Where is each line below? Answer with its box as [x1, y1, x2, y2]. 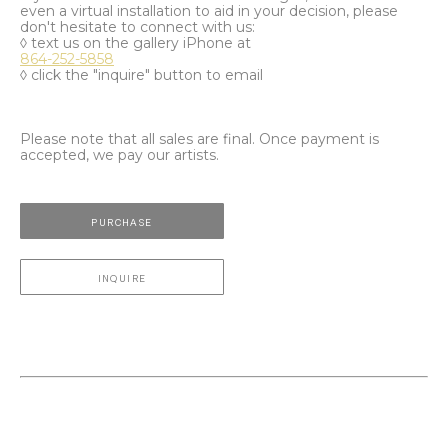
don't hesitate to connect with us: [20, 17, 255, 36]
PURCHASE [91, 215, 153, 229]
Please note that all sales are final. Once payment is [20, 129, 379, 148]
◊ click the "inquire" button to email [20, 65, 263, 84]
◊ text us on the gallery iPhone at [20, 33, 255, 52]
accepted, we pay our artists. [20, 145, 219, 164]
